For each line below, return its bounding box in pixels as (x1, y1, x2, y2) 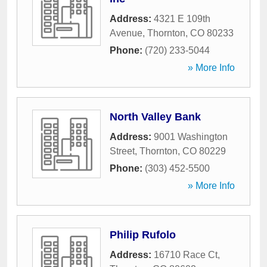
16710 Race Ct (154, 250, 218, 260)
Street (110, 146, 135, 156)
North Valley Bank (110, 111, 201, 123)
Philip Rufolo (110, 229, 176, 241)
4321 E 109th (154, 14, 210, 24)
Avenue (110, 28, 142, 38)
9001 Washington (154, 132, 228, 142)
